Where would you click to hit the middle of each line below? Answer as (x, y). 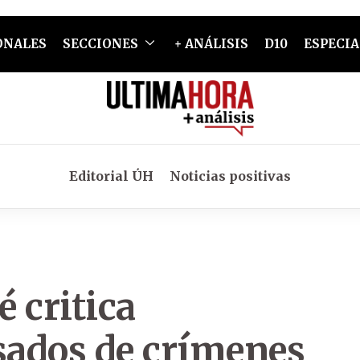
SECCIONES (100, 44)
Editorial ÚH (111, 176)
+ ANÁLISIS (211, 44)
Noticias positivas (230, 176)
